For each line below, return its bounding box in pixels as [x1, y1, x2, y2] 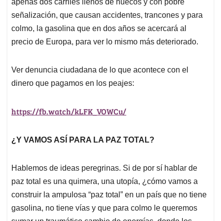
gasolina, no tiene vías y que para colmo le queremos [11, 204, 197, 213]
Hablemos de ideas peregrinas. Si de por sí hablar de [11, 164, 197, 173]
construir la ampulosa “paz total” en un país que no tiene [11, 190, 207, 199]
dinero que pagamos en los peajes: [11, 79, 134, 88]
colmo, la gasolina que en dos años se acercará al [11, 24, 186, 33]
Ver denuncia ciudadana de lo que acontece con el [11, 66, 188, 74]
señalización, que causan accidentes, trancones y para [11, 11, 203, 20]
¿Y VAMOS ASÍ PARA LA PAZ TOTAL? [11, 136, 154, 145]
